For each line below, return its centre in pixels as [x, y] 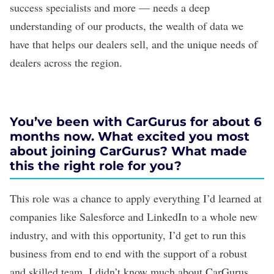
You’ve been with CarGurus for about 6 [136, 122]
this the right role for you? [96, 166]
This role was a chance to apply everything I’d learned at [136, 198]
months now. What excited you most [130, 136]
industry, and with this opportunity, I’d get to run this [128, 235]
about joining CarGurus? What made [128, 151]
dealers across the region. [66, 62]
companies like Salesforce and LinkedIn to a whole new [134, 217]
